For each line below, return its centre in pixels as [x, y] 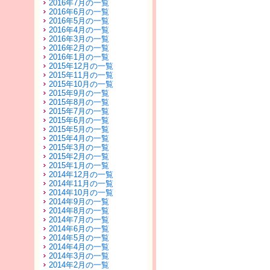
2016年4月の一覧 [79, 30]
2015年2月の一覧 [79, 156]
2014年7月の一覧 [79, 220]
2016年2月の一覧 [79, 48]
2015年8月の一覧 [79, 102]
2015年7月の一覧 [79, 111]
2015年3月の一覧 [79, 147]
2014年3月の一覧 [79, 256]
